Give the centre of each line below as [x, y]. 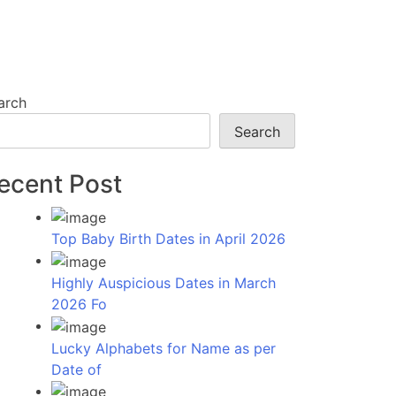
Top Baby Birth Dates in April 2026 [168, 239]
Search [257, 132]
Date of [76, 369]
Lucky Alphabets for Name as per [164, 348]
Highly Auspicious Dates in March [164, 283]
